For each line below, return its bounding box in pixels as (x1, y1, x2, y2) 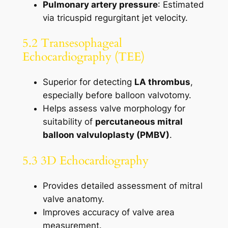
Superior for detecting (42, 77, 134, 88)
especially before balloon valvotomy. (42, 90, 191, 101)
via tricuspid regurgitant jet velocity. (42, 12, 188, 23)
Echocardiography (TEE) (22, 49, 145, 65)
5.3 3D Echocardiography (22, 152, 149, 168)
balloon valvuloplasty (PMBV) (42, 130, 169, 140)
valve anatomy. (42, 193, 104, 204)
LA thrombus (134, 77, 190, 88)
